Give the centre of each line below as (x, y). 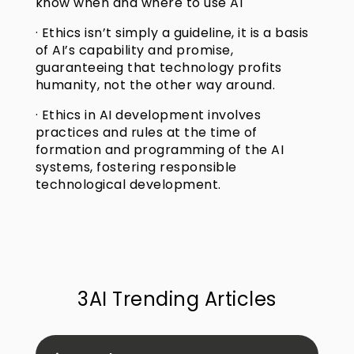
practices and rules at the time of (146, 132)
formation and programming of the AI (160, 149)
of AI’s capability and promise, (134, 50)
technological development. (128, 184)
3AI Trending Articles (177, 299)
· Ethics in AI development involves (148, 115)
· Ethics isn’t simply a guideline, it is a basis (172, 32)
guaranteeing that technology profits (158, 67)
